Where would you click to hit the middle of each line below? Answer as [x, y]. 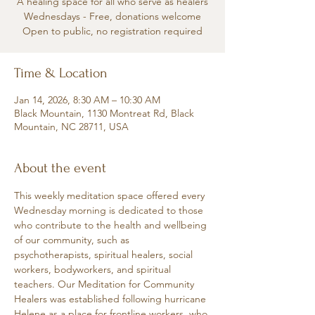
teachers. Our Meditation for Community [105, 284]
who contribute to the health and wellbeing [112, 225]
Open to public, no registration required [112, 31]
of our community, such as [73, 240]
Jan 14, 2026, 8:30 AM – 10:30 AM [87, 100]
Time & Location [61, 73]
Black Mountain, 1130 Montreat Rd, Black [104, 113]
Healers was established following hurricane [111, 299]
